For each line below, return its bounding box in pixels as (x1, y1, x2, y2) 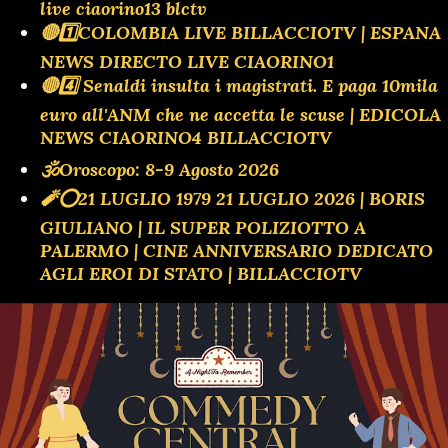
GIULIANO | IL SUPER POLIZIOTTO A (40, 215, 366, 239)
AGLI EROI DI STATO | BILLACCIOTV (40, 261, 362, 285)
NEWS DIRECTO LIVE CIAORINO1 (40, 49, 334, 73)
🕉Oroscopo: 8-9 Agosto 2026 (40, 157, 279, 181)
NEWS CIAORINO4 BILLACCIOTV (40, 125, 332, 149)
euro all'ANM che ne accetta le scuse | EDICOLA (40, 102, 441, 126)
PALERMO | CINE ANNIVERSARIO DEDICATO (40, 238, 433, 262)
